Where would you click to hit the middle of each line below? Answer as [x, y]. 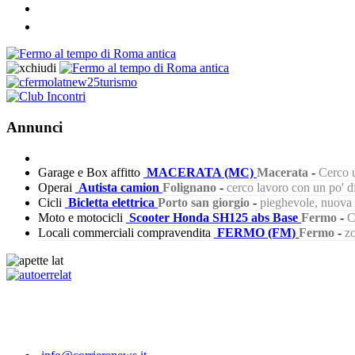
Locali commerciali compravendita [124, 232]
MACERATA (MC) [202, 172]
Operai [55, 187]
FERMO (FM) [258, 232]
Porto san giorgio [204, 202]
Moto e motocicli [80, 217]
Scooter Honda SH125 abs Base [215, 217]
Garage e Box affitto [89, 172]
